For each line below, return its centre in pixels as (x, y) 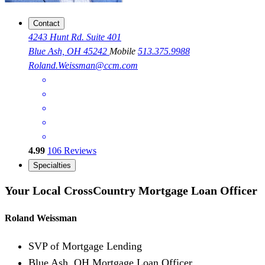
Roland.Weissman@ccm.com (83, 66)
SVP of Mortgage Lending (85, 246)
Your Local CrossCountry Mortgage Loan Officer (131, 190)
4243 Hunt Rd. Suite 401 (75, 37)
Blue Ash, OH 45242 (69, 51)
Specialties (52, 166)
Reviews (79, 151)
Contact (46, 24)
